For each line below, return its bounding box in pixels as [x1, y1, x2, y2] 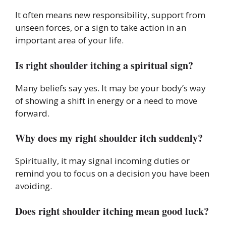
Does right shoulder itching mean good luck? [15, 203, 209, 218]
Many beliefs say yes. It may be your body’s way [15, 82, 206, 94]
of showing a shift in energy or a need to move [15, 94, 197, 106]
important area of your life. [15, 34, 124, 46]
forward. [15, 107, 49, 119]
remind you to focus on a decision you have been [15, 167, 209, 180]
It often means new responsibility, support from [15, 9, 205, 21]
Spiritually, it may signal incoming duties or [15, 155, 190, 167]
